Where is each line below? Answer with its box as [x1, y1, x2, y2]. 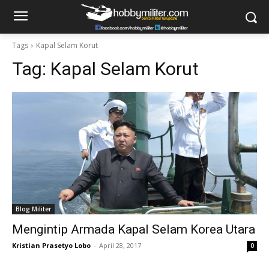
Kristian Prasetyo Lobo [12, 241, 91, 250]
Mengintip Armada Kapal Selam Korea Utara [12, 222, 255, 237]
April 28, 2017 [99, 241, 141, 250]
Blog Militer [16, 205, 51, 213]
